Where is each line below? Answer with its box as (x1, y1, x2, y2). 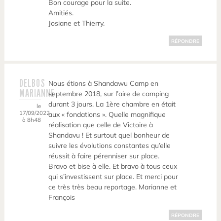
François (48, 193, 75, 202)
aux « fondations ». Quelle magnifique (48, 110, 166, 119)
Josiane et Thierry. (48, 19, 105, 28)
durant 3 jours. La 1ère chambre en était (48, 100, 176, 109)
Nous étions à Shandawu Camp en (48, 79, 159, 88)
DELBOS (19, 76, 45, 90)
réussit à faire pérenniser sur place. (48, 151, 160, 161)
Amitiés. (48, 8, 74, 18)
